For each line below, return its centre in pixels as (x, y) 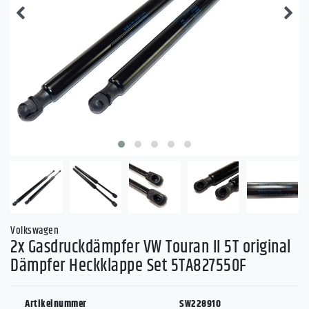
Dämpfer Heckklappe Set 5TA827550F (129, 266)
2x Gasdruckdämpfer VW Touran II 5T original (151, 247)
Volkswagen (34, 230)
